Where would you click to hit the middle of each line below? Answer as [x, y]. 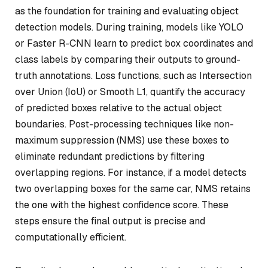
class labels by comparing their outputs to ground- [128, 59]
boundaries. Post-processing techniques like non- [124, 124]
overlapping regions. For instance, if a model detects [131, 172]
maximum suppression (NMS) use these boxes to [122, 140]
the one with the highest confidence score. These [122, 205]
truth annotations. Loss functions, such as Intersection [133, 75]
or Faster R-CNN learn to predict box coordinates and [134, 43]
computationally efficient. [71, 237]
